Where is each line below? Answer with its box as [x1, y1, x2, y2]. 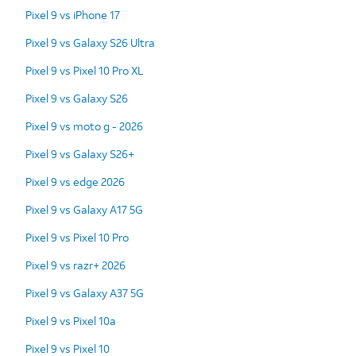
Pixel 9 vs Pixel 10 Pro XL [25, 62, 143, 78]
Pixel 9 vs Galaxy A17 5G [25, 201, 143, 217]
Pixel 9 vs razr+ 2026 [25, 257, 126, 273]
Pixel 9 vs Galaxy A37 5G [25, 284, 144, 300]
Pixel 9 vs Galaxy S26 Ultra [25, 34, 155, 50]
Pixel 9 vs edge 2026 [25, 173, 125, 189]
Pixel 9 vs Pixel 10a [25, 312, 116, 328]
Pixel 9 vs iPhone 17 [25, 6, 120, 22]
